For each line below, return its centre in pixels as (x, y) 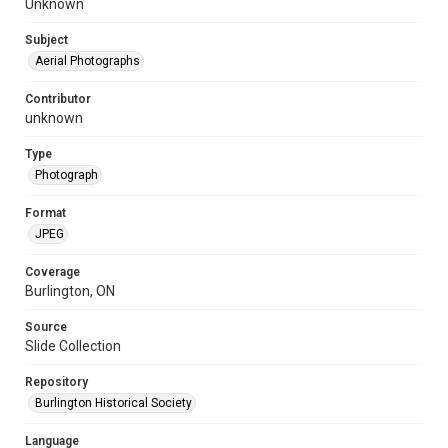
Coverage (52, 271)
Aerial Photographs (87, 60)
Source (46, 326)
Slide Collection (73, 345)
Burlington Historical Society (113, 402)
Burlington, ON (70, 290)
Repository (56, 381)
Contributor (58, 98)
